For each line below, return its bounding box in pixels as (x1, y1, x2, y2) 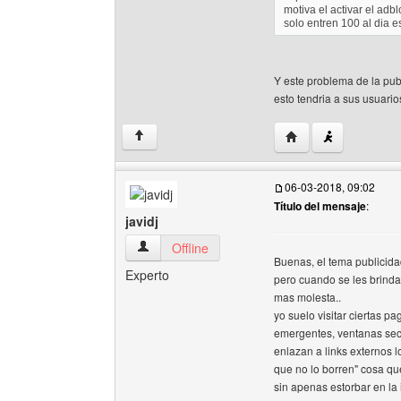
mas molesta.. (274, 289, 341, 304)
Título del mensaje (274, 198, 366, 214)
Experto (125, 266, 169, 284)
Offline (172, 239, 209, 257)
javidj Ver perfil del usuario (136, 238, 285, 256)
